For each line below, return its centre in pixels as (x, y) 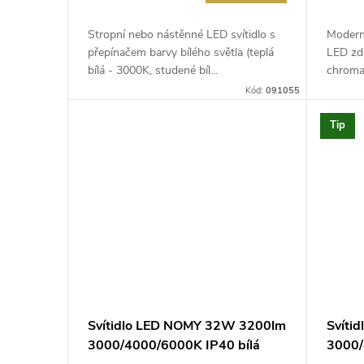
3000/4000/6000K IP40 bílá (174, 346)
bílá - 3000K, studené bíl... (153, 70)
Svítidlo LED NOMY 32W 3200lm (187, 326)
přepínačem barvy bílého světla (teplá (181, 52)
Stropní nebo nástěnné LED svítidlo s (182, 34)
